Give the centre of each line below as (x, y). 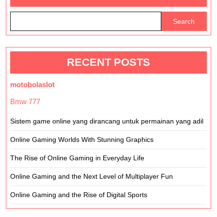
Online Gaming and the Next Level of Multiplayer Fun (92, 176)
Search (184, 21)
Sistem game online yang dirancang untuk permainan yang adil (107, 121)
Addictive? (165, 8)
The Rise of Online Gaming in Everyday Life (77, 158)
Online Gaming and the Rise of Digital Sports (79, 195)
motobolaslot (32, 85)
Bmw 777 (25, 101)
